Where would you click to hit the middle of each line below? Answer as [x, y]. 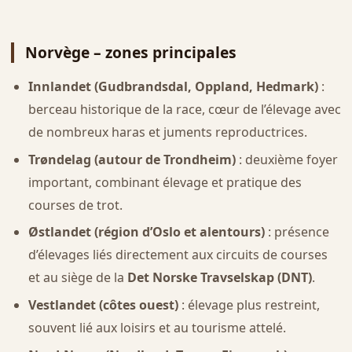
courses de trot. [75, 205]
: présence [297, 232]
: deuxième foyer [286, 159]
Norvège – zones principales [130, 53]
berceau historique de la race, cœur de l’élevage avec [184, 110]
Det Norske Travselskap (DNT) [219, 278]
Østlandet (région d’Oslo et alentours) [146, 232]
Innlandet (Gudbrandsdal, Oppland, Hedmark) [173, 87]
